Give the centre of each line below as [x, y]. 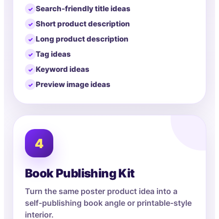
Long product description [82, 39]
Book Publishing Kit [80, 173]
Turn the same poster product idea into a [101, 191]
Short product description [83, 24]
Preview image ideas [73, 85]
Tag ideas [53, 54]
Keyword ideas [63, 69]
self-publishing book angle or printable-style [108, 203]
